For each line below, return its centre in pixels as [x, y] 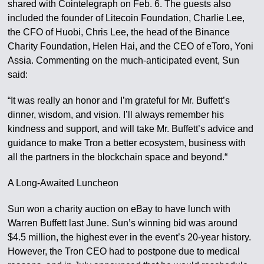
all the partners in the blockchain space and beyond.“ [118, 157]
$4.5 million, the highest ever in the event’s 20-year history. [130, 237]
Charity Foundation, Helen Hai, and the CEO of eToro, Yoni [131, 46]
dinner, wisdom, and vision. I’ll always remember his [116, 114]
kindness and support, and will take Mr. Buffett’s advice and [131, 128]
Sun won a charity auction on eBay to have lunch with [119, 209]
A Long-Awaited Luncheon [63, 183]
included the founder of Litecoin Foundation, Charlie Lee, [126, 18]
